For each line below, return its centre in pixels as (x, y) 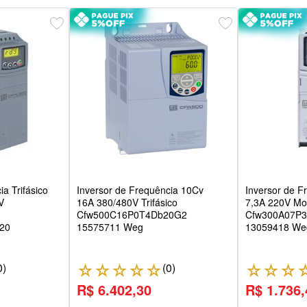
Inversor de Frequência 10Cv (140, 190)
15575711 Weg (110, 227)
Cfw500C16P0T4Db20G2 (132, 215)
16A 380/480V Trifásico (127, 202)
